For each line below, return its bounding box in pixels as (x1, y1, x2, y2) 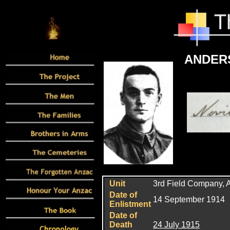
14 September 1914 (153, 195, 225, 204)
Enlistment (109, 200, 151, 208)
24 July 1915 (153, 220, 200, 229)
